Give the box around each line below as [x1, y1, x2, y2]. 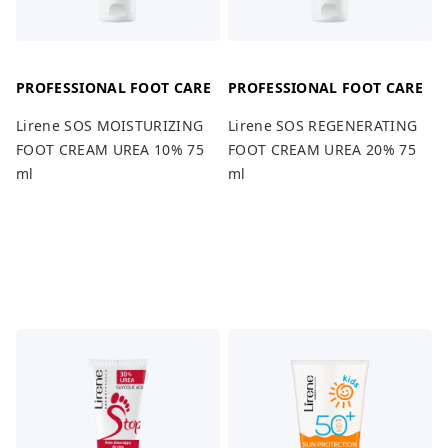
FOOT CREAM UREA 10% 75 [16, 139, 205, 159]
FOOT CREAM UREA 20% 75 [227, 139, 416, 159]
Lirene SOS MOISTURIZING [16, 115, 204, 135]
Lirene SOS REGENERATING [227, 115, 418, 135]
